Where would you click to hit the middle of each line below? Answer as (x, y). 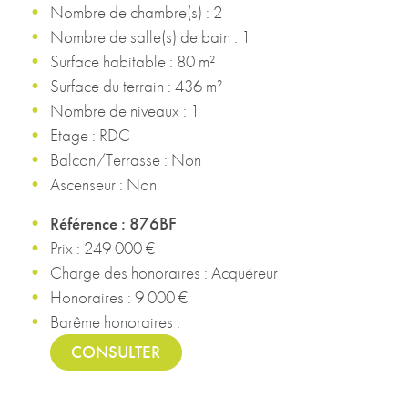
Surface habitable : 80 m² (133, 61)
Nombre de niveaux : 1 (125, 110)
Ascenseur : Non (103, 184)
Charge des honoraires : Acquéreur (164, 272)
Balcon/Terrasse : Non (126, 159)
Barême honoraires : (115, 321)
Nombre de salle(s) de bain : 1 (150, 36)
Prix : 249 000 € (102, 248)
